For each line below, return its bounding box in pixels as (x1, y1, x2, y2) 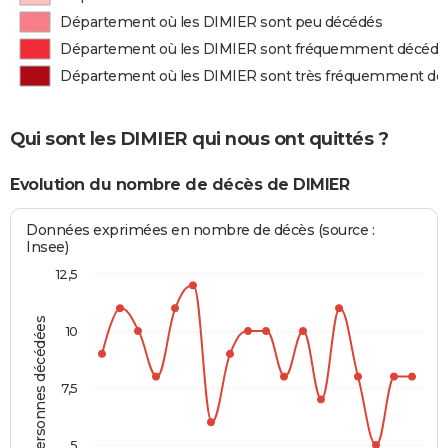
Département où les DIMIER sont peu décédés (60, 13, 383, 31)
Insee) (26, 238, 69, 257)
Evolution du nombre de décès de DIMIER (10, 174, 349, 194)
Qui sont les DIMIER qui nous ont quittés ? (10, 127, 388, 150)
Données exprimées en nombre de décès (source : (26, 221, 375, 240)
